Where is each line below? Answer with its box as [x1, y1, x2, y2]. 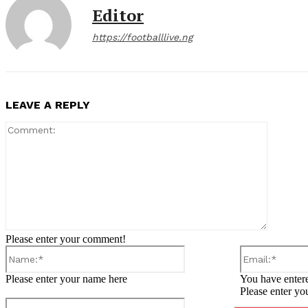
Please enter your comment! [5, 233, 126, 245]
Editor [92, 4, 144, 27]
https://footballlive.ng [92, 32, 192, 43]
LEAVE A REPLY [5, 98, 90, 112]
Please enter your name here [5, 273, 127, 285]
